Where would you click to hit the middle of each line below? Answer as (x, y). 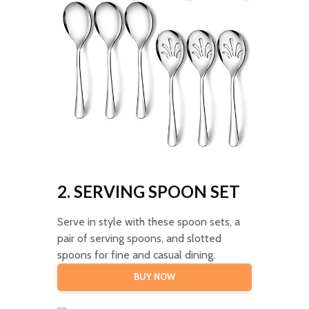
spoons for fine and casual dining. (136, 255)
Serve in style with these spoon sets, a (148, 221)
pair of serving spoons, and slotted (139, 238)
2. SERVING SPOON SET (148, 191)
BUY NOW (154, 277)
